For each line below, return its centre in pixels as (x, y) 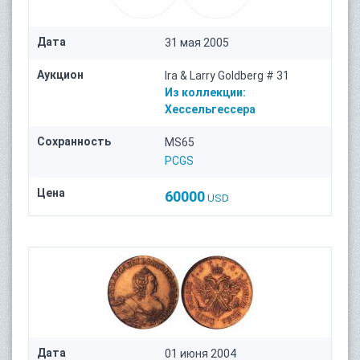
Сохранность (74, 142)
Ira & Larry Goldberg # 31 (227, 76)
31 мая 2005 (197, 43)
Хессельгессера (211, 110)
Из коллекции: (206, 93)
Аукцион (60, 75)
